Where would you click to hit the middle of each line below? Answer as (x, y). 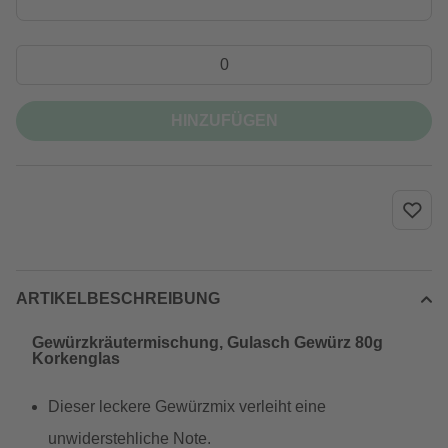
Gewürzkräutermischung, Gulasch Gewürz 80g (207, 342)
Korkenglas (76, 358)
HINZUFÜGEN (224, 120)
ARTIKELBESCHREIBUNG (118, 298)
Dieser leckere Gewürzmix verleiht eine (187, 406)
